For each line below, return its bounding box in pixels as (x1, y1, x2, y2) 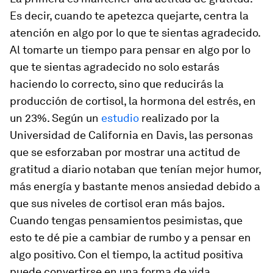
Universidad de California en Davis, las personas (10, 129, 253, 141)
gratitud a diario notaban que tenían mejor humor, (10, 163, 261, 175)
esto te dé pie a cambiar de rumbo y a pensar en (10, 231, 251, 244)
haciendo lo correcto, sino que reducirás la (10, 77, 224, 90)
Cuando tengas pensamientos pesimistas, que (10, 214, 243, 227)
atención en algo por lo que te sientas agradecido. (10, 26, 260, 39)
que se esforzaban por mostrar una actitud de (10, 146, 240, 158)
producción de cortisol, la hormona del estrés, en (10, 94, 256, 107)
